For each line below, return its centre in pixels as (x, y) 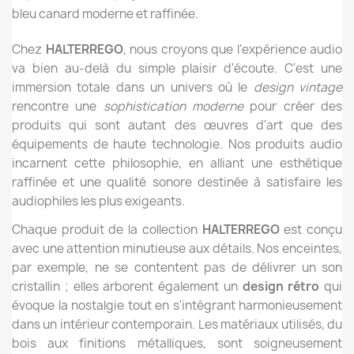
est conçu (311, 230)
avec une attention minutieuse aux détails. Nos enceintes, (177, 249)
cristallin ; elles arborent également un (127, 286)
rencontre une (58, 106)
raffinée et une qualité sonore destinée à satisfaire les (177, 182)
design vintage (298, 87)
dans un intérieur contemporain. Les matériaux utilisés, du (177, 324)
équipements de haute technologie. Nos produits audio (177, 144)
